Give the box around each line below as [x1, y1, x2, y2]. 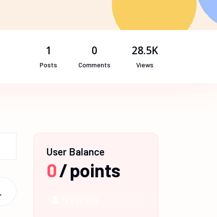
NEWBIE [62, 195, 101, 206]
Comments [78, 60, 110, 69]
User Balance [46, 145, 105, 157]
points [70, 159, 121, 181]
